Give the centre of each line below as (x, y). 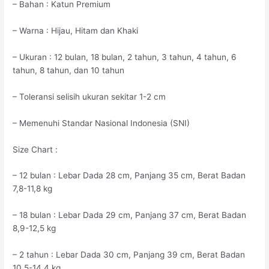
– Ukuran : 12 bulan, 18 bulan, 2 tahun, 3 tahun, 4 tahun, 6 (125, 57)
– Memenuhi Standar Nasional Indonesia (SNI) (101, 123)
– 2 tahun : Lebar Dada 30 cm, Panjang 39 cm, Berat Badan (129, 255)
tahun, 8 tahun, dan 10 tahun (69, 70)
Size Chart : (35, 149)
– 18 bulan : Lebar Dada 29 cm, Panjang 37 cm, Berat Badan (130, 215)
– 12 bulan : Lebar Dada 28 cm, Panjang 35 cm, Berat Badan (129, 176)
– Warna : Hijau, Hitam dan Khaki (76, 31)
